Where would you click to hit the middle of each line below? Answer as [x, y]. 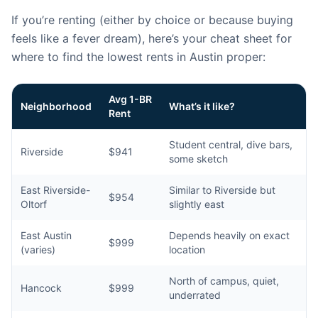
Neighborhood [56, 106]
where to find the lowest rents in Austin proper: [138, 57]
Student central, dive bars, [231, 144]
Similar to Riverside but [222, 190]
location [187, 250]
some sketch [198, 159]
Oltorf [34, 204]
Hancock [41, 288]
